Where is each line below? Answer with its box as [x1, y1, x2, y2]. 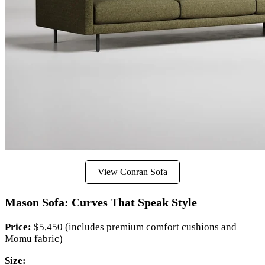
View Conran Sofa [98, 167, 167, 177]
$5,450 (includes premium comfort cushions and [31, 221, 237, 232]
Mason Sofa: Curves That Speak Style [5, 196, 197, 209]
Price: [5, 221, 31, 232]
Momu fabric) [5, 233, 63, 244]
